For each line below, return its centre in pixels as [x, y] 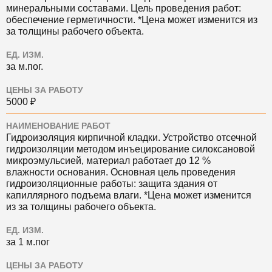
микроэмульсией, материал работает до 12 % [108, 161]
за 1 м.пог [28, 242]
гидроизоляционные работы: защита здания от [112, 184]
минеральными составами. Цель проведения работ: [124, 8]
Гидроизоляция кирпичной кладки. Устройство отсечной [131, 138]
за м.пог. [25, 67]
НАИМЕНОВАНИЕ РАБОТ [58, 126]
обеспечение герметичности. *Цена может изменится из [132, 20]
